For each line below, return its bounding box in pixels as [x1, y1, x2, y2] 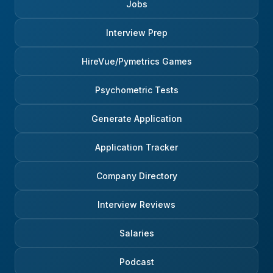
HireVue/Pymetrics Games [81, 56, 192, 67]
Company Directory [96, 171, 177, 182]
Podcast [119, 257, 154, 268]
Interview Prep [105, 27, 168, 38]
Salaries [119, 228, 154, 239]
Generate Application [91, 113, 182, 124]
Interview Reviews [97, 199, 175, 210]
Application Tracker [95, 142, 178, 153]
